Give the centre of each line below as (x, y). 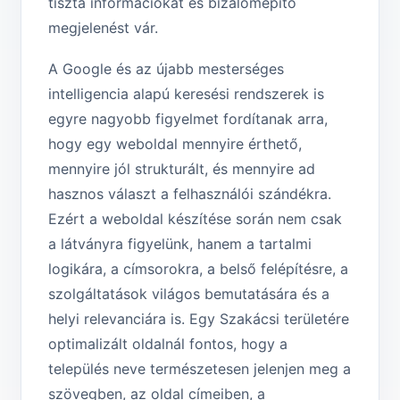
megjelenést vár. (103, 28)
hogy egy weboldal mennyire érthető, (175, 144)
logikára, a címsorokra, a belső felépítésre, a (198, 269)
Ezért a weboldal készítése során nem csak (195, 219)
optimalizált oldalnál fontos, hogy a (168, 344)
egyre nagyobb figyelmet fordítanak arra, (188, 119)
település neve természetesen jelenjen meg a (200, 369)
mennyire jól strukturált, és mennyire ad (182, 169)
